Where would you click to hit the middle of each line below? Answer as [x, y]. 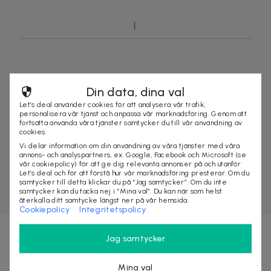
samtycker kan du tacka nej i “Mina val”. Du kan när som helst [121, 191]
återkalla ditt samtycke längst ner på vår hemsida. [104, 200]
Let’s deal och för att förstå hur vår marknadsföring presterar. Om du [135, 173]
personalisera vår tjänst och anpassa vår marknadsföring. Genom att [133, 113]
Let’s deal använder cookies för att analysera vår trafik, [113, 104]
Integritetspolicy [113, 209]
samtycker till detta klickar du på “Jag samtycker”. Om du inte [123, 182]
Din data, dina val [135, 92]
